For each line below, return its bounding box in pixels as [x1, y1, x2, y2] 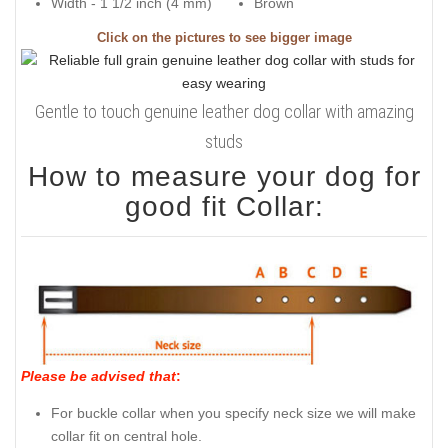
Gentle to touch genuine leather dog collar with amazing [34, 101, 414, 123]
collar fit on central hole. [51, 427, 202, 444]
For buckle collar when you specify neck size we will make [51, 404, 416, 421]
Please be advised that [21, 368, 176, 385]
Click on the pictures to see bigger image [96, 31, 352, 46]
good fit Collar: [124, 191, 324, 223]
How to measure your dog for [27, 161, 421, 193]
